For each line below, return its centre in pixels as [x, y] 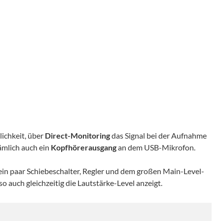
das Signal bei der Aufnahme [158, 136]
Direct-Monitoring [77, 136]
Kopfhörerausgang [84, 147]
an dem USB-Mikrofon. [156, 147]
